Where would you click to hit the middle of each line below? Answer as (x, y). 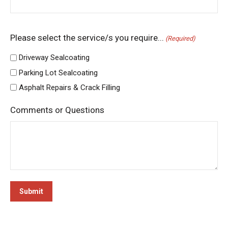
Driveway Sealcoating (54, 58)
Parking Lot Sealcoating (58, 73)
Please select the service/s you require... (87, 38)
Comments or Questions (57, 110)
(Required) (181, 38)
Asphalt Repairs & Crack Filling (69, 87)
